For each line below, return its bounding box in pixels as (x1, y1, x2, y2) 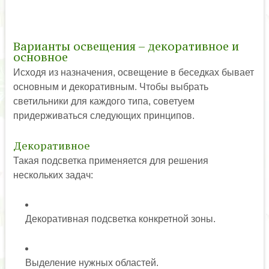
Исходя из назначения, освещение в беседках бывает (13, 67, 254, 77)
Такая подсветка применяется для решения (13, 155, 208, 166)
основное (13, 49, 68, 64)
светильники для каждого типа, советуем (13, 95, 195, 106)
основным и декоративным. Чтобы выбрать (13, 81, 208, 92)
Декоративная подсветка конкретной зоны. (25, 213, 216, 224)
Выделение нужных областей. (25, 257, 159, 268)
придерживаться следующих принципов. (13, 110, 195, 121)
